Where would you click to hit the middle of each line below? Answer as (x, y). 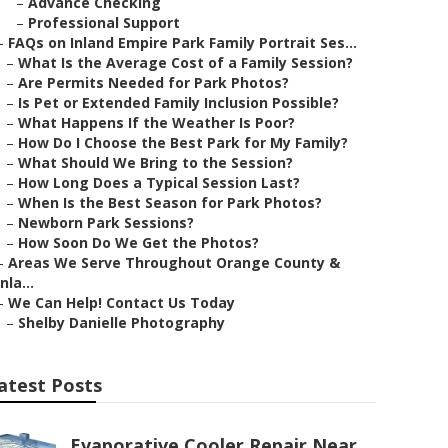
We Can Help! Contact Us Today (121, 302)
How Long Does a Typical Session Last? (159, 182)
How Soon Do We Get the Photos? (138, 242)
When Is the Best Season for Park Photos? (170, 202)
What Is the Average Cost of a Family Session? (185, 62)
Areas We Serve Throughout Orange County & (174, 262)
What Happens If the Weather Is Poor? (156, 122)
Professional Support (104, 22)
